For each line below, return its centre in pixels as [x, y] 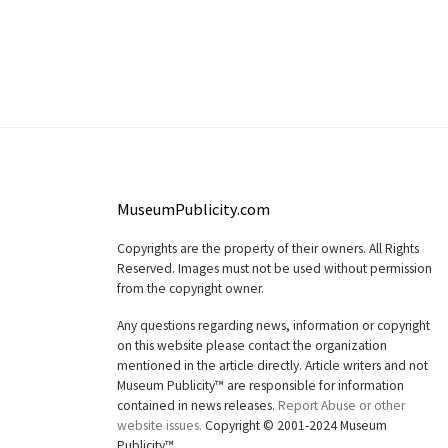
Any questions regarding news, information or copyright [273, 326]
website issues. [159, 426]
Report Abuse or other [341, 406]
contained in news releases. [197, 406]
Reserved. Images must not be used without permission [274, 269]
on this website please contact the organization [252, 346]
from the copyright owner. [190, 289]
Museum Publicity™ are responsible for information [260, 386]
